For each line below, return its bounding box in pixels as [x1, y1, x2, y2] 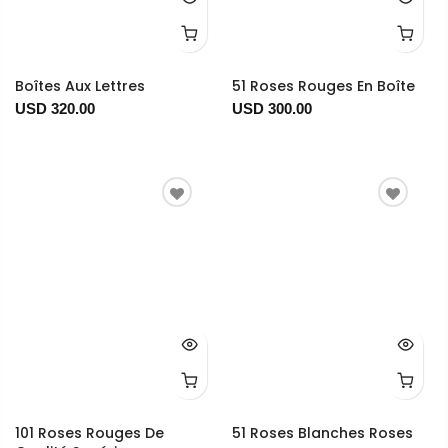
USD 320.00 [15, 100, 95, 118]
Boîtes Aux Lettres [15, 76, 145, 97]
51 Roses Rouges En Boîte [231, 76, 415, 97]
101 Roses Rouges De [15, 423, 164, 444]
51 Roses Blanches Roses [231, 423, 413, 444]
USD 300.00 [231, 100, 312, 118]
